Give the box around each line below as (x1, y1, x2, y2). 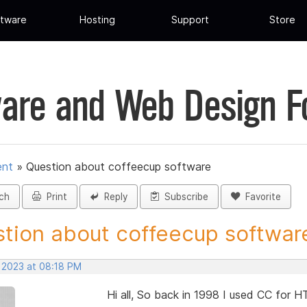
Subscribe (159, 191, 208, 203)
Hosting (79, 14, 116, 26)
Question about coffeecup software (26, 160, 211, 174)
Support (171, 14, 209, 26)
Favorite (240, 191, 281, 203)
